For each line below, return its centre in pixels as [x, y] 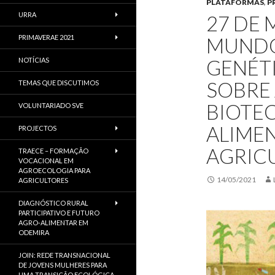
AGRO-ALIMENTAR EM [53, 223]
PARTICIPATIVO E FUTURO [59, 213]
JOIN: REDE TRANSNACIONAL [64, 255]
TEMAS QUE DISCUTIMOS [59, 83]
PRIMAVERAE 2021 [46, 37]
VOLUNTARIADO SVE [51, 105]
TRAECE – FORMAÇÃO [53, 151]
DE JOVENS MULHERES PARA [63, 265]
